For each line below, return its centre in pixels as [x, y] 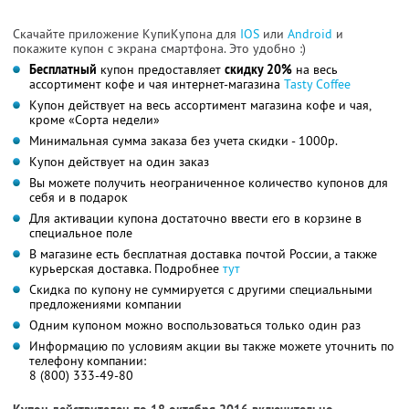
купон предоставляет [161, 70]
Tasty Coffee [317, 84]
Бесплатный [63, 70]
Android [312, 34]
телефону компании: [88, 361]
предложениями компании [105, 304]
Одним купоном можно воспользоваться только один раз [195, 325]
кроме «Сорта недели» [94, 120]
